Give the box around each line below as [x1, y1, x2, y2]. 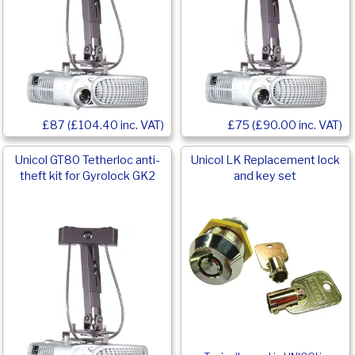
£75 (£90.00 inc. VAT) [227, 118, 342, 133]
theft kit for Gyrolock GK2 [19, 169, 155, 184]
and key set [234, 169, 297, 184]
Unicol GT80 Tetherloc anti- [15, 153, 160, 168]
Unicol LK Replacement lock [190, 153, 340, 168]
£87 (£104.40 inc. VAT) [42, 118, 165, 133]
